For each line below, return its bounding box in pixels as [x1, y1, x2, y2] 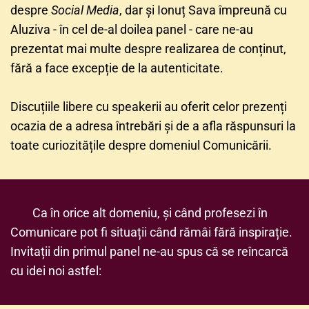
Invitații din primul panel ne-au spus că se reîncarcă [10, 244, 288, 259]
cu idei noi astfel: [10, 263, 101, 278]
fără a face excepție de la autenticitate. [10, 61, 223, 75]
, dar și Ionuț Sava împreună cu [119, 3, 287, 17]
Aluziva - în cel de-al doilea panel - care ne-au [10, 22, 253, 37]
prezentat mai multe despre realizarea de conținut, [10, 41, 286, 56]
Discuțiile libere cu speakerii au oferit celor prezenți [10, 99, 287, 114]
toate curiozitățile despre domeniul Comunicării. [10, 138, 272, 152]
